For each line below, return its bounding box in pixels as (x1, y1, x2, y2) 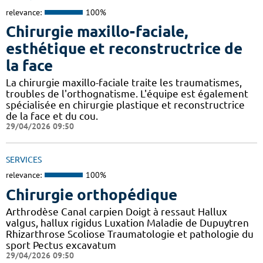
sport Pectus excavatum (6, 239, 116, 251)
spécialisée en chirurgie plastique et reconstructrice (6, 99, 245, 111)
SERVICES (6, 155, 42, 165)
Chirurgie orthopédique (6, 186, 177, 203)
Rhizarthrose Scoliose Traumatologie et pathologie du (6, 228, 254, 240)
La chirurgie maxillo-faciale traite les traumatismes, (6, 77, 242, 89)
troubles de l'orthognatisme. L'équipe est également (6, 88, 248, 100)
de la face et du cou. (6, 110, 98, 122)
